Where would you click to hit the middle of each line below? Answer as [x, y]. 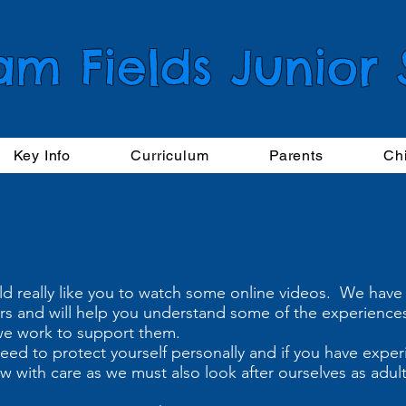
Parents [296, 155]
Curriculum [170, 155]
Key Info [42, 155]
